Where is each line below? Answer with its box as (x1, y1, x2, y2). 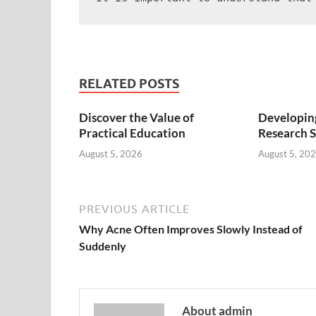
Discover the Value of (79, 110, 194, 126)
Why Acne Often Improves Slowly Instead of (79, 221, 303, 236)
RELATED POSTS (79, 76, 179, 92)
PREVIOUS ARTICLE (79, 202, 190, 215)
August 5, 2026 (79, 147, 142, 159)
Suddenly (79, 238, 126, 253)
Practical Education (79, 126, 186, 141)
